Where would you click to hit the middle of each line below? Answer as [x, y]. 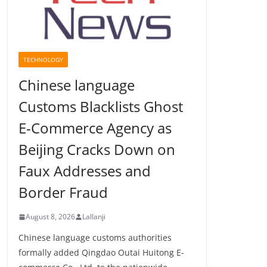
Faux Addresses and [85, 171]
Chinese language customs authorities [95, 238]
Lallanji [94, 217]
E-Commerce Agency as [95, 128]
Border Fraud [63, 193]
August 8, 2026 [50, 217]
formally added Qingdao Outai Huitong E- [101, 253]
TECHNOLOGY [43, 60]
